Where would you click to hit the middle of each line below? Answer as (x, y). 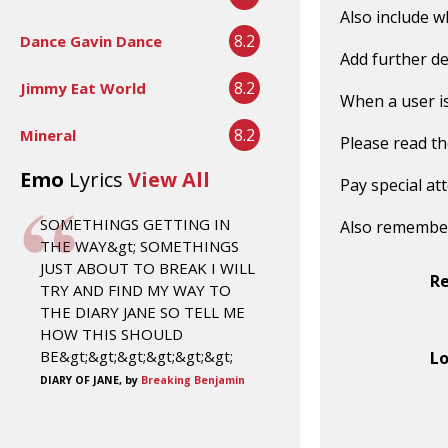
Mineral (48, 134)
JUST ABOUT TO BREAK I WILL (147, 267)
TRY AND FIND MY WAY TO (135, 289)
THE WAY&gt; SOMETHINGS (139, 245)
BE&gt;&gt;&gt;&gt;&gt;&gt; (136, 355)
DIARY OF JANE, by (90, 379)
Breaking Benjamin (193, 379)
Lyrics (96, 179)
